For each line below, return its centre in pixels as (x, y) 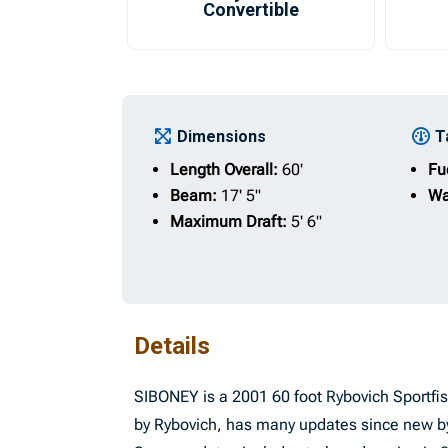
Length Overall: (226, 169)
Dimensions (222, 136)
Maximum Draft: (231, 221)
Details (172, 346)
